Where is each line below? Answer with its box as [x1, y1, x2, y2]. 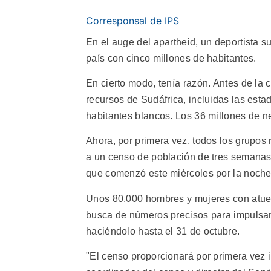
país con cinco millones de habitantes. [86, 53, 256, 64]
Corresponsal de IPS [86, 14, 179, 27]
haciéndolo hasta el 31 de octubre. [86, 226, 240, 237]
